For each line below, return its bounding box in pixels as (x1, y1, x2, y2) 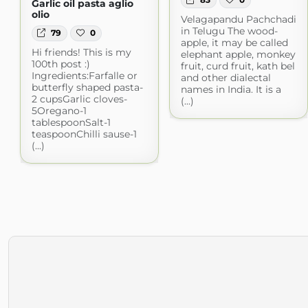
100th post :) (31, 57, 90, 70)
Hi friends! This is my (31, 45, 131, 58)
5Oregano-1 (31, 104, 87, 117)
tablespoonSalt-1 (31, 115, 111, 129)
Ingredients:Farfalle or (31, 69, 137, 82)
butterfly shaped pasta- (31, 80, 143, 93)
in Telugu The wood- (180, 24, 278, 37)
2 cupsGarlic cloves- (31, 92, 127, 105)
